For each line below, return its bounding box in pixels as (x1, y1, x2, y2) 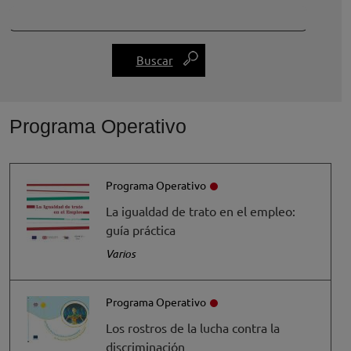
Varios (106, 246, 136, 261)
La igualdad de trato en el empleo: (106, 203, 295, 219)
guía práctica (106, 222, 175, 237)
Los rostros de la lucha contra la (106, 320, 280, 335)
